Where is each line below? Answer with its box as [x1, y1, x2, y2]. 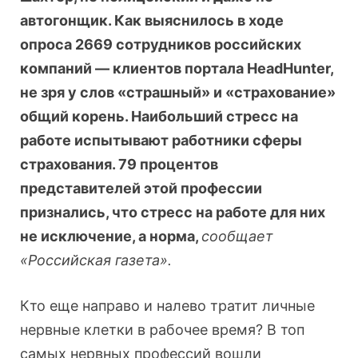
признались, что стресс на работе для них [20, 204, 325, 221]
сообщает [201, 228, 273, 245]
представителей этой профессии [20, 180, 262, 197]
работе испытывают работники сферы [20, 132, 302, 149]
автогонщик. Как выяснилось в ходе [20, 12, 284, 30]
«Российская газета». [20, 252, 172, 269]
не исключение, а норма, [20, 228, 201, 245]
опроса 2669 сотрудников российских [20, 36, 301, 54]
